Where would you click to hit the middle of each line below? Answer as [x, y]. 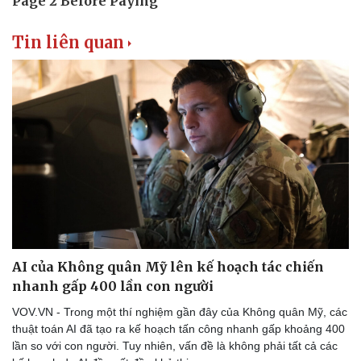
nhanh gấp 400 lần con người [113, 286]
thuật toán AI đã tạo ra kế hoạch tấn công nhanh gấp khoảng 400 [178, 328]
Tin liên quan [68, 42]
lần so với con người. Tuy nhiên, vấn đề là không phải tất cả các [175, 345]
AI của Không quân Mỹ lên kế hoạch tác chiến [168, 266]
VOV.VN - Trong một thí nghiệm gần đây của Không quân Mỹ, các [180, 311]
